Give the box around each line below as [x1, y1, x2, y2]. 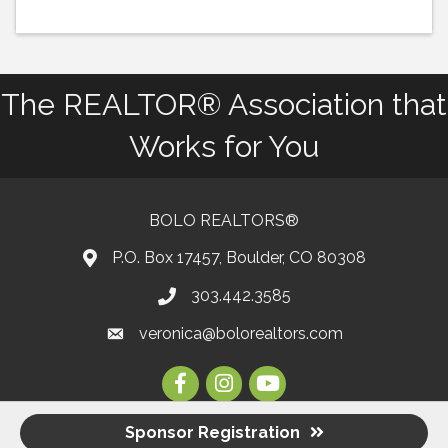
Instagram [204, 367, 280, 387]
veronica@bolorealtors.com [138, 324, 343, 344]
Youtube [248, 367, 312, 387]
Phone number [156, 288, 265, 308]
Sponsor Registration [124, 423, 300, 442]
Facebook [160, 367, 235, 387]
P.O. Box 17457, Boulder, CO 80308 [111, 248, 366, 268]
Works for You [129, 129, 319, 165]
